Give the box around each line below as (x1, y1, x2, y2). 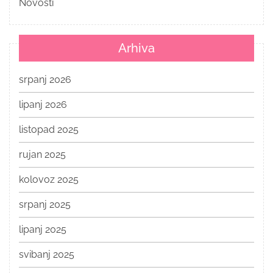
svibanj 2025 (19, 248, 74, 260)
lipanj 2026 (19, 98, 67, 110)
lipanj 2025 (19, 223, 66, 235)
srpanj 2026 (19, 73, 71, 85)
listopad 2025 (19, 123, 79, 135)
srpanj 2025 (19, 198, 71, 210)
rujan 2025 (19, 148, 66, 160)
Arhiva (118, 40, 155, 55)
